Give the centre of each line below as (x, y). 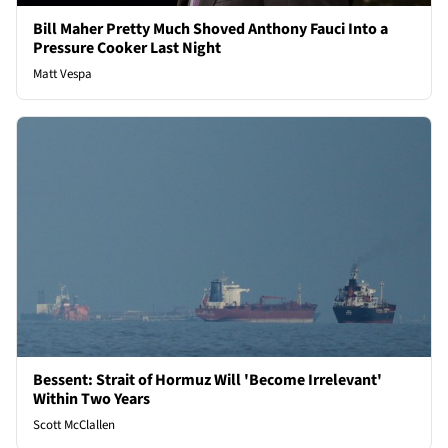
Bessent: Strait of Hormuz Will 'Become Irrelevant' (207, 380)
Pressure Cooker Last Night (127, 48)
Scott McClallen (74, 425)
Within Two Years (91, 399)
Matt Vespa (62, 74)
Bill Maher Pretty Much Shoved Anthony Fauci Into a (210, 29)
